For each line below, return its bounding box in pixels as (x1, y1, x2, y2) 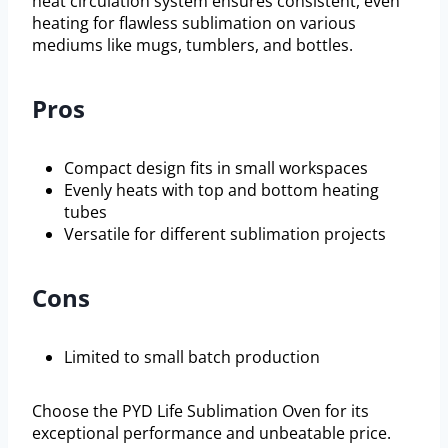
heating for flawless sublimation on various (32, 11, 356, 34)
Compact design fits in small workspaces (64, 156, 368, 179)
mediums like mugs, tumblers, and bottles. (32, 33, 353, 56)
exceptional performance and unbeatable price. (32, 421, 391, 444)
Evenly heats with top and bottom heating (64, 178, 379, 201)
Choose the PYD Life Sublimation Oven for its (32, 399, 369, 422)
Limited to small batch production (64, 345, 320, 368)
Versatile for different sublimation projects (64, 222, 386, 245)
